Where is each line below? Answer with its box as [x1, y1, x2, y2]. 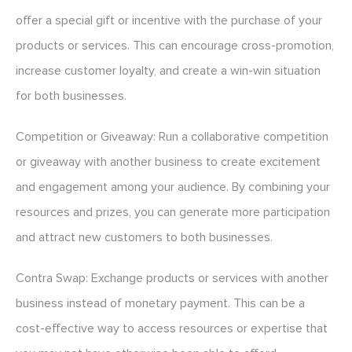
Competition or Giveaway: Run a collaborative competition [16, 129, 328, 145]
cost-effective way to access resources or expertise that [16, 321, 328, 337]
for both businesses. [16, 88, 126, 104]
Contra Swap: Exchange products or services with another [16, 270, 328, 287]
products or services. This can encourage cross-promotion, [16, 38, 334, 54]
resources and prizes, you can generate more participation [16, 204, 330, 221]
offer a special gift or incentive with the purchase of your [16, 13, 322, 29]
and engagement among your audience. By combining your [16, 179, 330, 196]
